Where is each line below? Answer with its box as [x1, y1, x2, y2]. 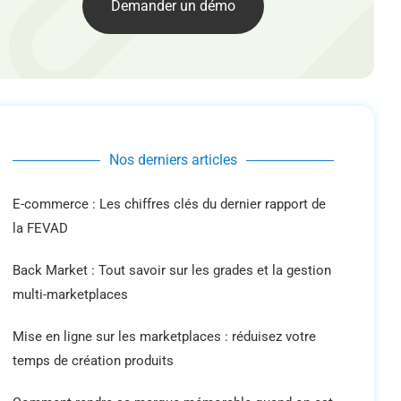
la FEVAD [12, 220, 68, 236]
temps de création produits [12, 353, 174, 369]
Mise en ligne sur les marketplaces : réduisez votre [12, 328, 316, 345]
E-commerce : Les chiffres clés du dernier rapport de [12, 196, 326, 212]
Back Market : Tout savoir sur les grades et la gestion [12, 262, 331, 278]
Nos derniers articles [108, 151, 237, 168]
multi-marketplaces [12, 286, 128, 303]
